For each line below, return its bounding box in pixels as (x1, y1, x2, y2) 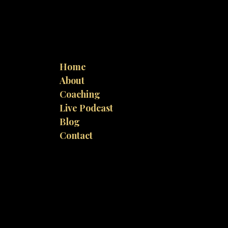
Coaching (60, 88, 100, 100)
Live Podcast (60, 102, 113, 114)
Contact (60, 129, 93, 141)
